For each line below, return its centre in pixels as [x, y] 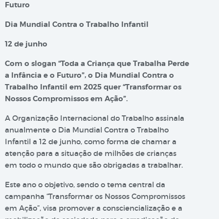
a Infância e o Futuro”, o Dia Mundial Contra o [89, 75]
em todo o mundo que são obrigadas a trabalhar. [94, 165]
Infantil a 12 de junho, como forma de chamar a [91, 142]
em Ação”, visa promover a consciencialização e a [94, 208]
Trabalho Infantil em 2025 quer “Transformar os [93, 87]
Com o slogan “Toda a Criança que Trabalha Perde [97, 64]
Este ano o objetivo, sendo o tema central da [85, 185]
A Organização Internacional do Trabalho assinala [95, 118]
